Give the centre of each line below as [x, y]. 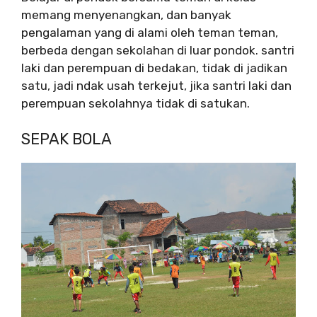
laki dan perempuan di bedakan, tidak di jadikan [154, 68]
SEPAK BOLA [67, 139]
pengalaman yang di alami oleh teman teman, [150, 32]
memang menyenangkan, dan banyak [126, 15]
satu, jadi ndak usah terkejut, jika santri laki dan [156, 85]
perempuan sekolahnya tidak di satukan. [136, 103]
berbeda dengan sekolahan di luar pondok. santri [158, 50]
